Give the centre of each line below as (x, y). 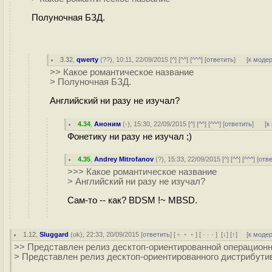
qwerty (88, 59)
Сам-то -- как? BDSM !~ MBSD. (132, 200)
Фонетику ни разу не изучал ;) (130, 137)
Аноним (108, 124)
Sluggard (54, 234)
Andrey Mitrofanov (124, 159)
